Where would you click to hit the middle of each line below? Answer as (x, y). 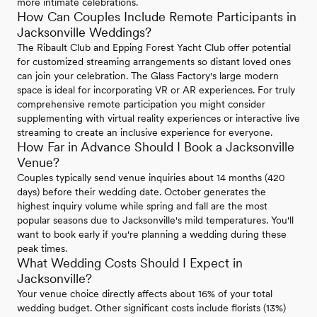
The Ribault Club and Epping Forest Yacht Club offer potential (154, 48)
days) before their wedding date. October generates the (142, 192)
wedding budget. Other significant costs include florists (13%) (151, 308)
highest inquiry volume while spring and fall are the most (142, 206)
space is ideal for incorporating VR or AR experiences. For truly (156, 90)
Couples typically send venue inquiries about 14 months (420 (151, 178)
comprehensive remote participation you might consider (141, 104)
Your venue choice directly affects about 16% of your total (145, 294)
